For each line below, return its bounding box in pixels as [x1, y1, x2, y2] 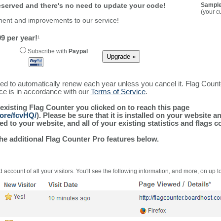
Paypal [68, 48, 88, 55]
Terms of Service [90, 87, 146, 96]
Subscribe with [26, 48, 69, 55]
